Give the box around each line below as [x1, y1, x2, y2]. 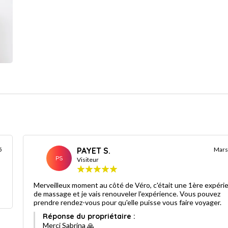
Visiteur [77, 156, 99, 164]
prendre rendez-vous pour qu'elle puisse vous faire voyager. [34, 198, 222, 207]
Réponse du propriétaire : [43, 212, 136, 221]
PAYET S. [77, 146, 111, 156]
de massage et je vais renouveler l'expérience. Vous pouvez [34, 189, 221, 198]
